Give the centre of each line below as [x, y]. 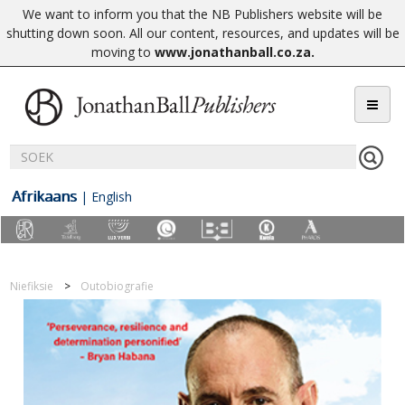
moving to [122, 52]
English [112, 197]
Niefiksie [32, 287]
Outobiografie [118, 287]
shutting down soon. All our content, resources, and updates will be [202, 33]
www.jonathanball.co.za [232, 52]
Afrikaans [44, 196]
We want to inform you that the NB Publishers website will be [202, 14]
